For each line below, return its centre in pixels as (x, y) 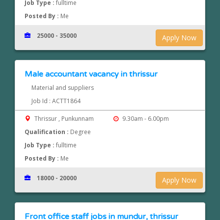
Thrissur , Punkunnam (64, 119)
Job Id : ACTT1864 (56, 101)
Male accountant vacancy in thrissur (91, 74)
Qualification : (48, 132)
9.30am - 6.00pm (145, 119)
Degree (81, 132)
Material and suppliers (62, 88)
